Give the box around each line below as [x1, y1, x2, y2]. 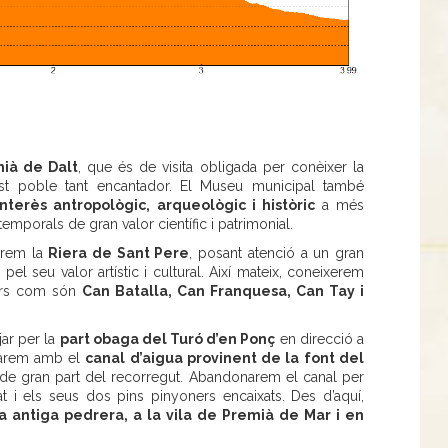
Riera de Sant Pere [48, 244, 190, 261]
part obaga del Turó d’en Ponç [59, 330, 276, 347]
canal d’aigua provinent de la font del [85, 349, 365, 366]
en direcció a [275, 330, 365, 347]
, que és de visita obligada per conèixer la [77, 158, 364, 175]
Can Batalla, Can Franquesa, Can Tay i [81, 282, 365, 299]
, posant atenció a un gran [189, 244, 365, 261]
